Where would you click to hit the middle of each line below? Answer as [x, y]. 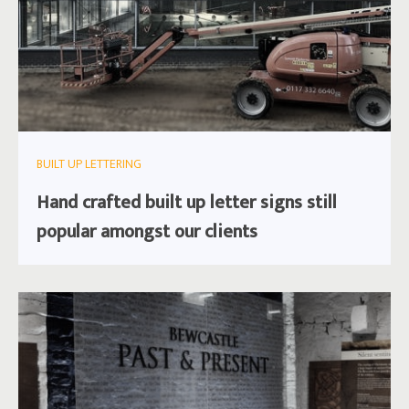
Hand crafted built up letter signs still [187, 203]
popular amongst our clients [147, 232]
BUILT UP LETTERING [89, 164]
